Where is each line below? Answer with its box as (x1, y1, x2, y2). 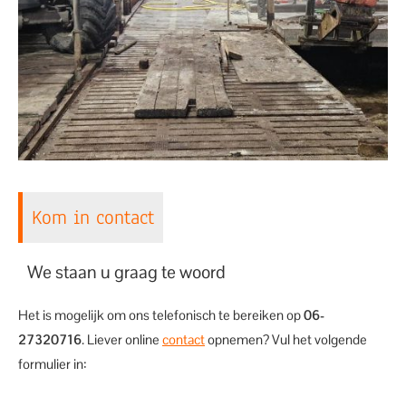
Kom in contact (32, 204, 154, 230)
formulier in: (18, 355, 87, 372)
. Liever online (82, 331, 162, 348)
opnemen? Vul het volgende (205, 331, 367, 348)
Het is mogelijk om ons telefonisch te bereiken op (18, 306, 304, 324)
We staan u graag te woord (27, 261, 226, 284)
